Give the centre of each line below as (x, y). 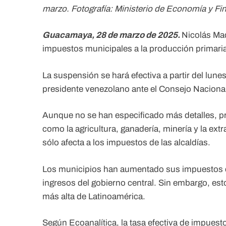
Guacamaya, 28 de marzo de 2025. (112, 35)
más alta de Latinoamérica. (94, 196)
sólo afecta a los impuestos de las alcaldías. (126, 143)
